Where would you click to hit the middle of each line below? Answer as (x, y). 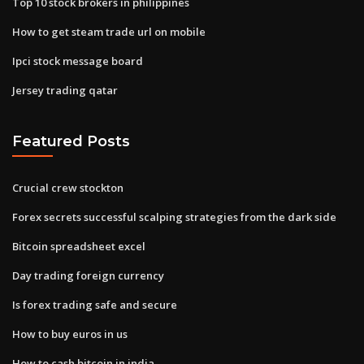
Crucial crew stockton (68, 187)
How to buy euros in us (70, 334)
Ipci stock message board (78, 61)
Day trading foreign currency (88, 275)
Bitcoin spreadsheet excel (79, 246)
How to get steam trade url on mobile (109, 31)
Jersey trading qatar (65, 90)
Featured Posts (71, 141)
